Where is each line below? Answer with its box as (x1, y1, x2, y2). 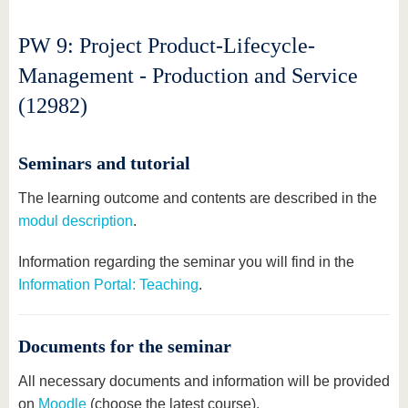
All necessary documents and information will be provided (18, 373, 390, 389)
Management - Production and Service (18, 64, 358, 87)
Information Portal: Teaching (18, 277, 199, 292)
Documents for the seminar (18, 336, 231, 356)
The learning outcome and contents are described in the (18, 190, 377, 206)
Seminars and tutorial (18, 153, 190, 173)
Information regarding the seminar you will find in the (18, 254, 354, 270)
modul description (18, 213, 133, 229)
